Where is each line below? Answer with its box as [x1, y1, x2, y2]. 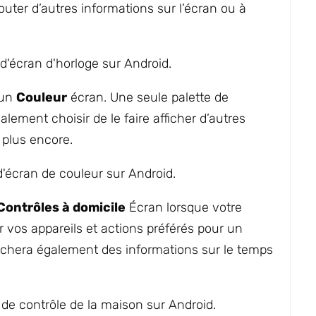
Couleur [16, 90, 67, 105]
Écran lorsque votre [126, 200, 242, 215]
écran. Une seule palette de [67, 90, 229, 105]
